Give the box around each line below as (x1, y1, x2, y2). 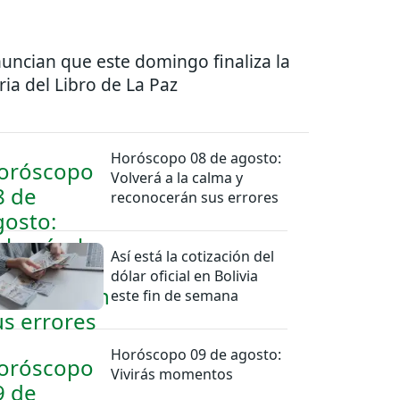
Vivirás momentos (111, 363, 234, 384)
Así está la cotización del (111, 246, 275, 266)
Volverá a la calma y (111, 167, 244, 187)
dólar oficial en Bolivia (111, 265, 259, 286)
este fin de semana (111, 285, 239, 305)
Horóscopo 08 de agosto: (111, 147, 282, 168)
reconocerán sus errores (111, 187, 279, 207)
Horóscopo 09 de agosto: (111, 344, 282, 364)
